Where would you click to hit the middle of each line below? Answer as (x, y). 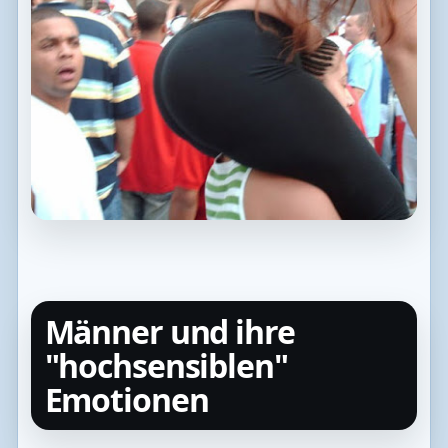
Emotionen (126, 399)
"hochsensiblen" (166, 365)
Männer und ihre (169, 331)
